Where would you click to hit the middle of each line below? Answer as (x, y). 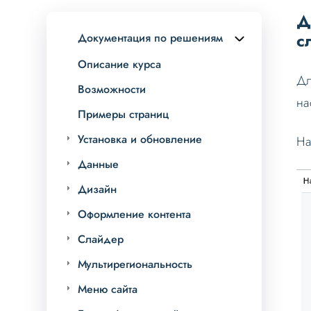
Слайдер (101, 239)
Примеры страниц (124, 115)
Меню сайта (108, 289)
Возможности (112, 90)
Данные (99, 165)
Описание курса (120, 65)
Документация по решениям (151, 38)
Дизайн (98, 190)
